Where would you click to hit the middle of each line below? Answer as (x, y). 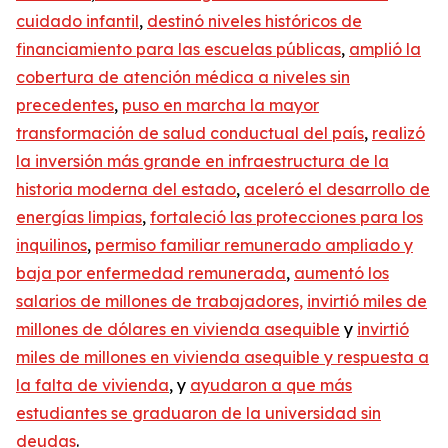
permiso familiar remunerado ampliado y (254, 245)
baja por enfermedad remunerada (151, 273)
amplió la (385, 49)
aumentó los (341, 273)
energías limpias (79, 217)
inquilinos (51, 245)
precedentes (65, 105)
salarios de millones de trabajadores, (159, 301)
